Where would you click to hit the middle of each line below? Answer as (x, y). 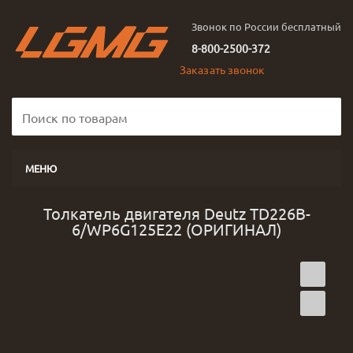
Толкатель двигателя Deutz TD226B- (176, 213)
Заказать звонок (223, 69)
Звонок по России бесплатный (266, 26)
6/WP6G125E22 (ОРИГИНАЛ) (176, 229)
